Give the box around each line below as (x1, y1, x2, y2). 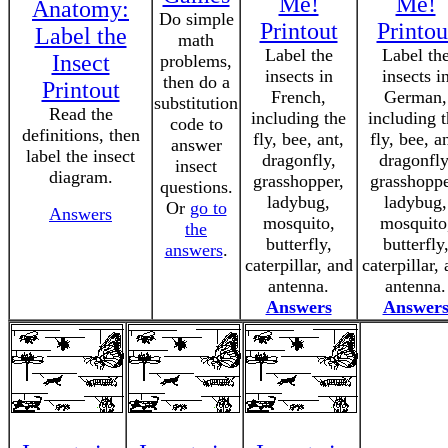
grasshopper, (253, 171, 344, 191)
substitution (154, 93, 238, 113)
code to (169, 114, 223, 134)
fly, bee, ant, (253, 129, 344, 149)
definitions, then (21, 125, 140, 145)
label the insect (26, 146, 135, 166)
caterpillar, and (244, 255, 353, 275)
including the (251, 108, 346, 128)
